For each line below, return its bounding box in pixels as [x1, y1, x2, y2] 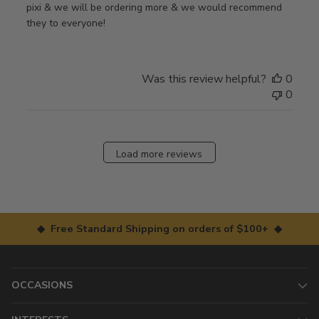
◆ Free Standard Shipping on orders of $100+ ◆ [37, 221, 282, 236]
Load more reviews [116, 147, 203, 161]
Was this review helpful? [142, 71, 267, 88]
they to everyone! [26, 16, 105, 31]
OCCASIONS [11, 278, 73, 293]
